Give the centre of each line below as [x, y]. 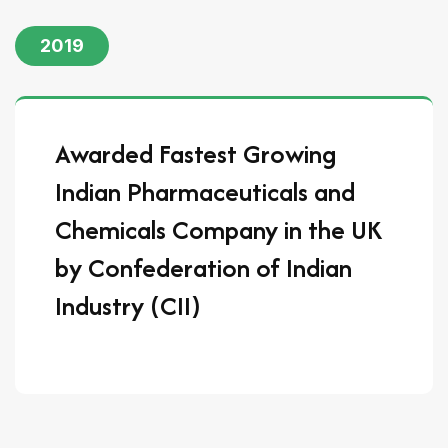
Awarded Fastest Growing [195, 153]
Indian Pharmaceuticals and [205, 191]
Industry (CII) [128, 305]
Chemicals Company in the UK [218, 229]
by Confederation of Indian [203, 267]
